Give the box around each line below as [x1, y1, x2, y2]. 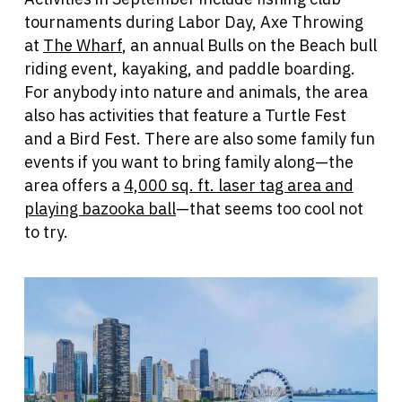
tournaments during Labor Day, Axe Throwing [23, 11, 363, 32]
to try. [23, 221, 72, 242]
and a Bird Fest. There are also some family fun [23, 127, 375, 149]
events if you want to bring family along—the [23, 151, 354, 172]
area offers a [23, 174, 120, 196]
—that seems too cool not [175, 197, 363, 219]
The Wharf [42, 34, 122, 56]
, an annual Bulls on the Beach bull [121, 34, 377, 56]
